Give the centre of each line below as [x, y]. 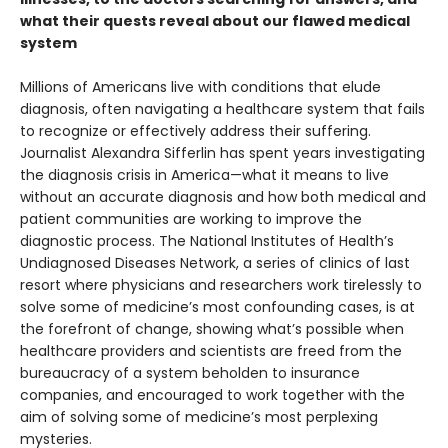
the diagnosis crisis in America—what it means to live [204, 175]
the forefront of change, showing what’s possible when [212, 329]
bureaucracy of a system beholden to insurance [190, 373]
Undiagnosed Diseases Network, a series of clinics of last [215, 263]
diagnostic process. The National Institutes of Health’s [207, 241]
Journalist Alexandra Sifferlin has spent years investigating [222, 153]
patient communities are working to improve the [191, 219]
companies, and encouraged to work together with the [212, 395]
